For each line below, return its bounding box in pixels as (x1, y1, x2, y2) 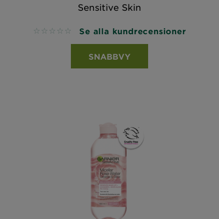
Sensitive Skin (77, 2, 142, 13)
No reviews (33, 27, 76, 36)
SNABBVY (88, 51, 131, 61)
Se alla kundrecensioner (79, 26, 186, 36)
